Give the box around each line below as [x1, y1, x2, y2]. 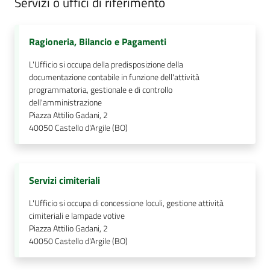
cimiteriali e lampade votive [29, 209, 125, 222]
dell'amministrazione [29, 96, 102, 109]
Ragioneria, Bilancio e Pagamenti [29, 34, 166, 49]
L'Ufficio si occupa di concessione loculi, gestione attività [29, 196, 224, 210]
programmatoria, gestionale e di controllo [29, 83, 172, 96]
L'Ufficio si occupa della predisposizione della [29, 58, 183, 71]
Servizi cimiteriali [29, 173, 100, 187]
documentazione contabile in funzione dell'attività [29, 71, 199, 84]
